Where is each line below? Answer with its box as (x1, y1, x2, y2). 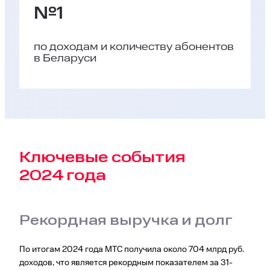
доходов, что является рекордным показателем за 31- (19, 257, 233, 268)
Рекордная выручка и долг (19, 212, 233, 229)
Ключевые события (19, 149, 186, 167)
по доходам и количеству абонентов (34, 40, 234, 53)
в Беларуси (34, 52, 96, 64)
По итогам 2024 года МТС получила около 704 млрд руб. (19, 244, 244, 254)
